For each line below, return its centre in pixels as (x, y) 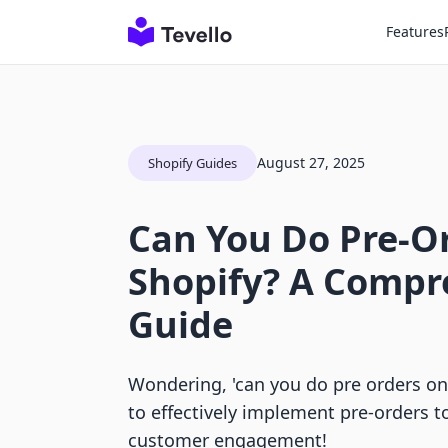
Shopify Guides (192, 163)
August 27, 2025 (311, 162)
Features (415, 31)
